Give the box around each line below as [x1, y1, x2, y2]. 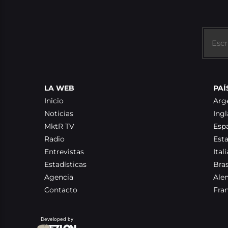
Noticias [44, 109, 73, 118]
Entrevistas [44, 147, 84, 156]
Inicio [44, 96, 64, 105]
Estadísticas [44, 160, 87, 169]
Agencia [44, 173, 73, 182]
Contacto [44, 185, 77, 194]
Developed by [41, 216, 73, 222]
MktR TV [44, 122, 74, 131]
